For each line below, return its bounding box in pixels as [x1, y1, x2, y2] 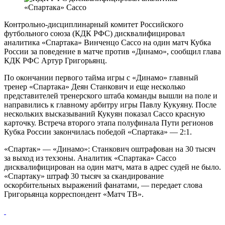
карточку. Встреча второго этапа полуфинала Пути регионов [4, 118, 213, 127]
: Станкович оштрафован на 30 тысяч [88, 144, 215, 153]
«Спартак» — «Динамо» [4, 144, 88, 153]
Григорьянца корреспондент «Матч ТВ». [4, 189, 144, 198]
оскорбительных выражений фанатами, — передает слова [4, 180, 202, 189]
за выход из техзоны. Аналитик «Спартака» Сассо [4, 153, 176, 162]
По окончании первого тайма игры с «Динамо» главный [4, 73, 198, 82]
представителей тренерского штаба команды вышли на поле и [4, 91, 217, 100]
